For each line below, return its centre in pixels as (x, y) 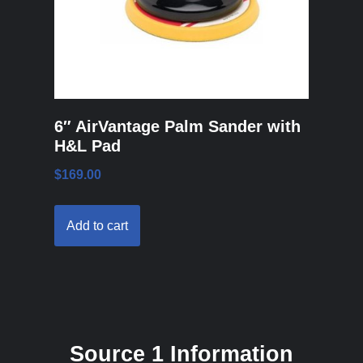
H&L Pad (88, 146)
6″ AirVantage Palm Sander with (178, 127)
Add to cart (98, 226)
